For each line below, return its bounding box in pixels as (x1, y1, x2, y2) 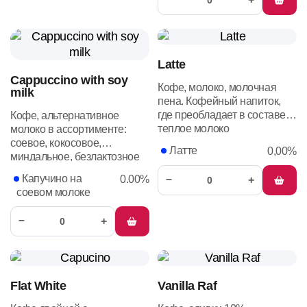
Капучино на (22, 173, 82, 184)
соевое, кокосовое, (10, 137, 101, 149)
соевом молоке (16, 186, 90, 198)
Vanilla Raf (158, 279, 217, 293)
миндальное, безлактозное (10, 151, 140, 162)
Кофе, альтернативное (10, 110, 119, 121)
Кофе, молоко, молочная (158, 82, 277, 93)
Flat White (10, 279, 66, 293)
